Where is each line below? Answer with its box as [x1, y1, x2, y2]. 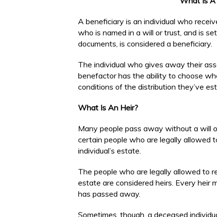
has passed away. [78, 189, 140, 199]
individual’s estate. [78, 146, 141, 155]
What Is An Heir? [78, 103, 138, 112]
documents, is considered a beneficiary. [78, 39, 212, 48]
